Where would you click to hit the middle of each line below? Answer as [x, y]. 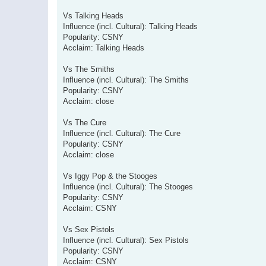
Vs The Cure [85, 122]
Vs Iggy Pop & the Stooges [110, 176]
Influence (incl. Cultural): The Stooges [128, 186]
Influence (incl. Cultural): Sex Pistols [126, 240]
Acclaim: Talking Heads [104, 47]
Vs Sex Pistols [89, 229]
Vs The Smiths [89, 69]
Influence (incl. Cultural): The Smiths [126, 80]
